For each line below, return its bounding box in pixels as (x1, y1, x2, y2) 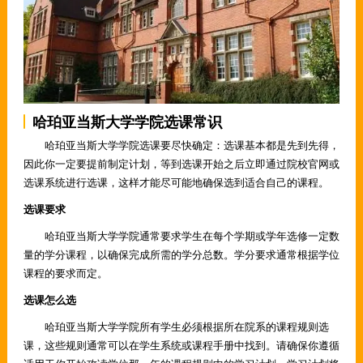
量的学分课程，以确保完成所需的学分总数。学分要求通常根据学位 (23, 247, 340, 263)
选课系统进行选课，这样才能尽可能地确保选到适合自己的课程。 (23, 175, 329, 190)
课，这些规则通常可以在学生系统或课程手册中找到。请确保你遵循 (23, 338, 340, 353)
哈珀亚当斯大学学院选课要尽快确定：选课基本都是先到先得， (23, 138, 340, 153)
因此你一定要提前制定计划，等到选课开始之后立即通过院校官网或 (23, 156, 340, 172)
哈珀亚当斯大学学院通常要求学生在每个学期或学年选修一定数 (23, 228, 340, 244)
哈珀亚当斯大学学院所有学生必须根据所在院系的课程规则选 (23, 319, 329, 335)
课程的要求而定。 (23, 266, 108, 281)
